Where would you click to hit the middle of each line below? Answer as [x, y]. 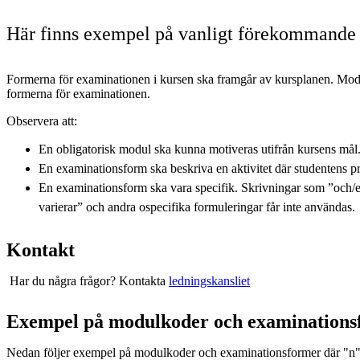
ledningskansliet [209, 280]
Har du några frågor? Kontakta [88, 280]
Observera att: [42, 121]
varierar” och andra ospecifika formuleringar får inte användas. [197, 207]
